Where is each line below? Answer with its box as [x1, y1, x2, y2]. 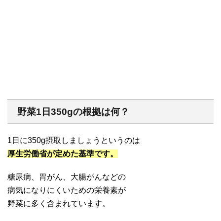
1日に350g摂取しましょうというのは [7, 136, 140, 145]
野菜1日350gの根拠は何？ [17, 107, 129, 117]
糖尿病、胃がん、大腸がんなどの [7, 173, 126, 182]
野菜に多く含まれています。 [7, 199, 110, 208]
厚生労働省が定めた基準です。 [7, 149, 118, 158]
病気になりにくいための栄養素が [7, 186, 126, 195]
